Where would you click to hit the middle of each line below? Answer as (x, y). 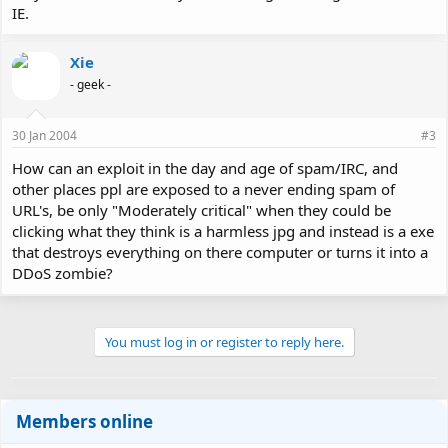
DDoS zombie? (62, 272)
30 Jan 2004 (44, 135)
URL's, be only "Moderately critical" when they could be (201, 209)
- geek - (90, 84)
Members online (84, 421)
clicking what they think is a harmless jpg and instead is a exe (223, 230)
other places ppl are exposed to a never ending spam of (203, 188)
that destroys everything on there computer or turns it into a (220, 251)
